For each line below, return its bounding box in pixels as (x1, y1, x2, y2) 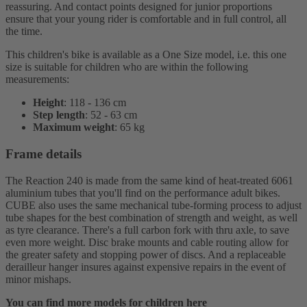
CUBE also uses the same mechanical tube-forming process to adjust (5, 199, 302, 211)
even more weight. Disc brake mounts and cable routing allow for (5, 236, 288, 248)
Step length (33, 109, 85, 121)
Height (33, 97, 64, 109)
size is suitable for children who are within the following (5, 61, 248, 73)
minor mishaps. (5, 273, 71, 285)
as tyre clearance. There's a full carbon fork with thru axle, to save (5, 223, 289, 236)
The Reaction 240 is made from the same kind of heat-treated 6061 (5, 174, 293, 186)
